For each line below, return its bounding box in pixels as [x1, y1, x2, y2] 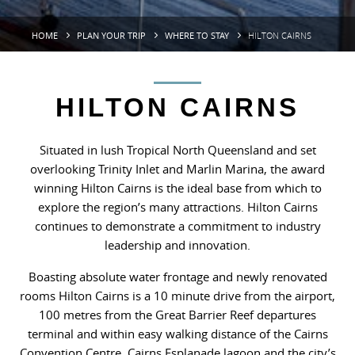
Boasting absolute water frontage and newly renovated [28, 269, 327, 285]
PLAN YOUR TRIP [77, 29, 146, 41]
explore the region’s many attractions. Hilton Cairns [37, 199, 318, 216]
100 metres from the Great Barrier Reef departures [39, 307, 316, 323]
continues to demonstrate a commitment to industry [34, 218, 321, 235]
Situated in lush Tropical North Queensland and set [39, 142, 316, 158]
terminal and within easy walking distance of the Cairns [27, 326, 328, 342]
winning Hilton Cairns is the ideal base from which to [33, 180, 322, 197]
